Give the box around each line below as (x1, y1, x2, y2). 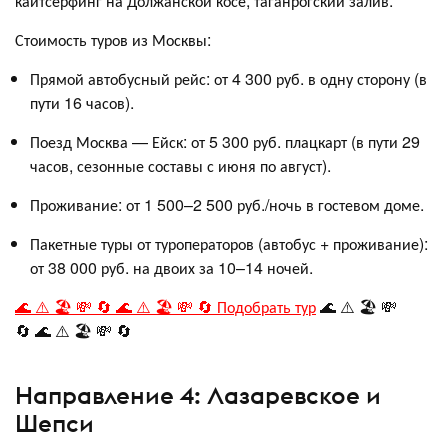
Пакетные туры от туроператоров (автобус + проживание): (30, 232, 428, 255)
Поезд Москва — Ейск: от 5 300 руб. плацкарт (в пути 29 (30, 130, 420, 153)
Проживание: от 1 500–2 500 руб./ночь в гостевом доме (30, 193, 420, 216)
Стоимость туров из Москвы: (15, 28, 211, 51)
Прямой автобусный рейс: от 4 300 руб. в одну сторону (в (30, 67, 427, 90)
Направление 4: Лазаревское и (15, 379, 381, 410)
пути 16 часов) (30, 91, 130, 114)
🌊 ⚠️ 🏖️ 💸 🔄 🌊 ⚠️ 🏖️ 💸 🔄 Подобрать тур (15, 295, 316, 318)
